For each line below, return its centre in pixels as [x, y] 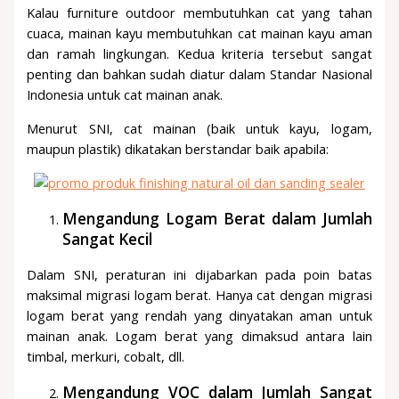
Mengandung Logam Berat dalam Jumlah [217, 218]
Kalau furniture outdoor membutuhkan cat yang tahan [199, 13]
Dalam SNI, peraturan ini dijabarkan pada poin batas [199, 274]
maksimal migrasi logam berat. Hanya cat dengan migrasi [199, 294]
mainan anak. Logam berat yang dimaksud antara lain [199, 335]
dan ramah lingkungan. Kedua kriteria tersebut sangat [199, 54]
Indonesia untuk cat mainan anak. [125, 95]
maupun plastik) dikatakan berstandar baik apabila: [178, 149]
